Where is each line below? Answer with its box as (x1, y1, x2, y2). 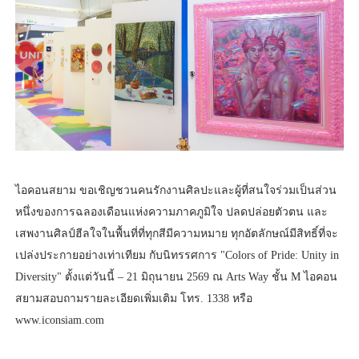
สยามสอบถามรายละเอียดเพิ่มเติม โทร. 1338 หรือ (14, 292, 252, 305)
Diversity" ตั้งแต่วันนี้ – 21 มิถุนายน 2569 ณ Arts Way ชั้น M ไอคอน (14, 270, 337, 283)
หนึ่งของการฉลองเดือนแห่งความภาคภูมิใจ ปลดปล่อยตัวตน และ (14, 205, 328, 218)
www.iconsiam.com (14, 313, 104, 326)
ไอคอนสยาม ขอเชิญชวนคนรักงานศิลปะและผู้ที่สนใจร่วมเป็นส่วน (14, 184, 337, 196)
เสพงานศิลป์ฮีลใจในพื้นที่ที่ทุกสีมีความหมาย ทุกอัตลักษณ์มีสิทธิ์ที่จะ (14, 227, 338, 240)
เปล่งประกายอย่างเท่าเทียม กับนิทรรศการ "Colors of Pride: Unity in (14, 248, 339, 261)
